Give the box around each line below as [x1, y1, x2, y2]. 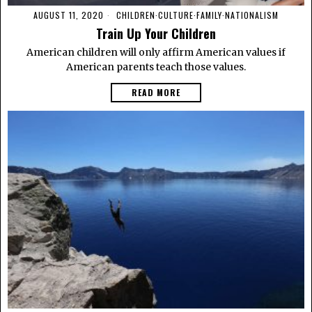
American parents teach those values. [66, 60, 246, 73]
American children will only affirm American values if [26, 45, 286, 58]
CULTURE [158, 8, 194, 21]
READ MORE [132, 86, 180, 98]
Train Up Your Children [96, 23, 216, 42]
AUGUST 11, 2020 [33, 8, 104, 21]
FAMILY [196, 8, 222, 21]
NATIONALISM [225, 8, 279, 21]
